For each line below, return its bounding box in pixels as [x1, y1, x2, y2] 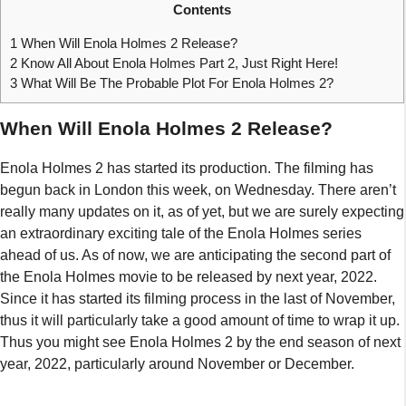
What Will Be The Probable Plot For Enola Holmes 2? [17, 75, 333, 92]
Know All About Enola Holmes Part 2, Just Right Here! [17, 55, 338, 72]
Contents [173, 2, 231, 17]
